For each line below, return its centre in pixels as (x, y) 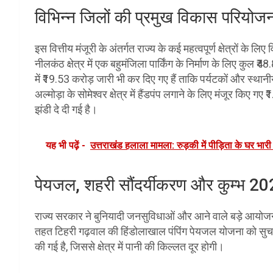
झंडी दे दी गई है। (66, 109)
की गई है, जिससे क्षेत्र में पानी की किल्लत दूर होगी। (129, 246)
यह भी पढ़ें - (66, 145)
